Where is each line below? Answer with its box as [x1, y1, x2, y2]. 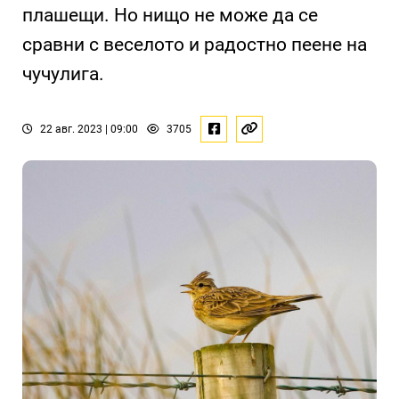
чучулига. [22, 63, 104, 85]
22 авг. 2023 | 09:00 [37, 123, 138, 135]
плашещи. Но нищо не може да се [22, 4, 318, 26]
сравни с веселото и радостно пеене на [22, 34, 367, 55]
